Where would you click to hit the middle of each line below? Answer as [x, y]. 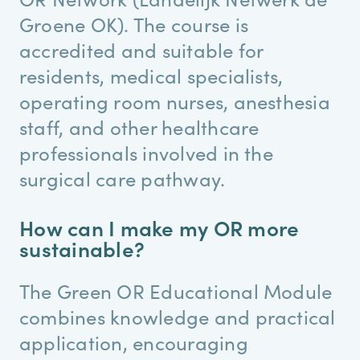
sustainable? [82, 248]
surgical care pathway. [123, 178]
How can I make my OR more [160, 227]
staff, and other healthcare [139, 127]
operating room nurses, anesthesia [175, 101]
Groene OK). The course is [134, 24]
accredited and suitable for [141, 50]
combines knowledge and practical [178, 317]
